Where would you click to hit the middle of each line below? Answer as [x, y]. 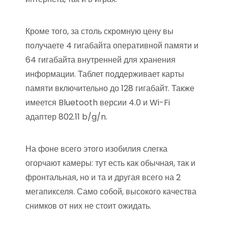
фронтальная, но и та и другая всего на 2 [103, 177]
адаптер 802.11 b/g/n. [66, 117]
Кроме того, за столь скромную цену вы [99, 31]
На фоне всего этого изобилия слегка [96, 149]
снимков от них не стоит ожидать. [88, 206]
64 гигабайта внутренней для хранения [101, 60]
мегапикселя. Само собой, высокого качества [111, 192]
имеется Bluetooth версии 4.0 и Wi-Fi [98, 103]
